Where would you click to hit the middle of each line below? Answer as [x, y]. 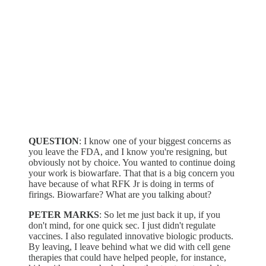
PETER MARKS [64, 214]
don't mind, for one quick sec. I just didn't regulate [122, 225]
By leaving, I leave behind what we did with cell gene [129, 246]
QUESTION [54, 141]
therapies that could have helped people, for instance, [127, 257]
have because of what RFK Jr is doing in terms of [121, 183]
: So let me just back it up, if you [160, 214]
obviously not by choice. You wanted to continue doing [132, 162]
